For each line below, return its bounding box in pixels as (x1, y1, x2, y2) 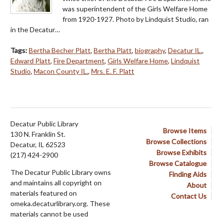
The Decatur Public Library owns (10, 168, 111, 177)
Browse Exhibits (157, 148, 207, 157)
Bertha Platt (94, 46, 132, 55)
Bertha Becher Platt (29, 46, 91, 55)
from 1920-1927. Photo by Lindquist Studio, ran (62, 15, 209, 24)
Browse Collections (146, 137, 207, 146)
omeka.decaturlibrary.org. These (10, 199, 110, 208)
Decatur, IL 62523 (10, 140, 65, 149)
